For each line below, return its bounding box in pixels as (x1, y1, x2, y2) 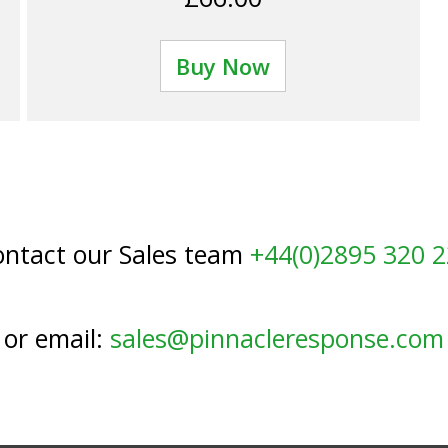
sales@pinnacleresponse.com (110, 320, 444, 355)
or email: (4, 320, 110, 355)
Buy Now (176, 50, 271, 81)
